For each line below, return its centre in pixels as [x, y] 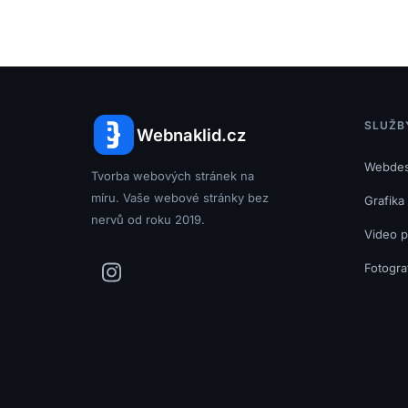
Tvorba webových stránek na [173, 175]
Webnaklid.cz [192, 134]
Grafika [384, 201]
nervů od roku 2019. [148, 219]
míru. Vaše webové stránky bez [180, 197]
